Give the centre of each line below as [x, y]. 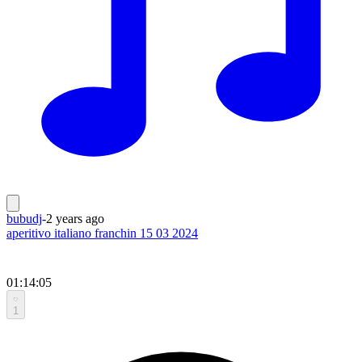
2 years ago [75, 218]
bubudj [24, 218]
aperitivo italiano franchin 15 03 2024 [102, 233]
